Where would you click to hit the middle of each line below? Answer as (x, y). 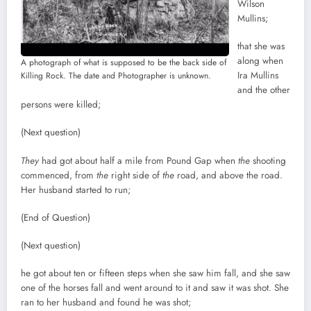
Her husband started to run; (77, 190)
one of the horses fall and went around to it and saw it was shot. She (155, 288)
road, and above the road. (228, 175)
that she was (261, 47)
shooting (268, 160)
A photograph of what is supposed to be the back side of (124, 62)
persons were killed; (61, 105)
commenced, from (59, 175)
